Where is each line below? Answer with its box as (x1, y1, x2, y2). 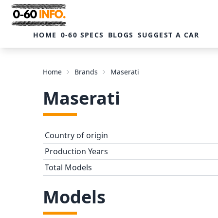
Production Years (45, 146, 108, 157)
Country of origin (45, 130, 108, 141)
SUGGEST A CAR (137, 30, 200, 40)
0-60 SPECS (60, 30, 104, 40)
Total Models (45, 162, 92, 173)
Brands (74, 67, 98, 77)
